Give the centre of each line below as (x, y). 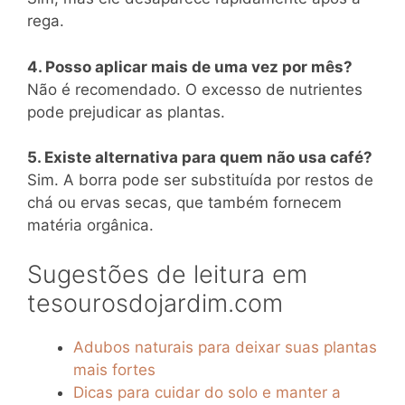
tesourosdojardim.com (155, 303)
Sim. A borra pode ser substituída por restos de (200, 180)
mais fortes (114, 369)
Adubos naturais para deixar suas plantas (225, 347)
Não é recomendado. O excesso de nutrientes (195, 89)
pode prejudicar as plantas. (126, 112)
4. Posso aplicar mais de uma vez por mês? (190, 66)
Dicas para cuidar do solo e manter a (207, 392)
